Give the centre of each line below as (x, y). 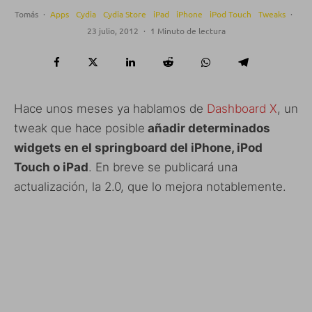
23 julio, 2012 (112, 30)
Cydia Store (125, 14)
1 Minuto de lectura (188, 30)
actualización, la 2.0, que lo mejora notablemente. (150, 186)
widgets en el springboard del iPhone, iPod (138, 147)
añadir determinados (208, 128)
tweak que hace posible (79, 128)
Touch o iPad (51, 167)
